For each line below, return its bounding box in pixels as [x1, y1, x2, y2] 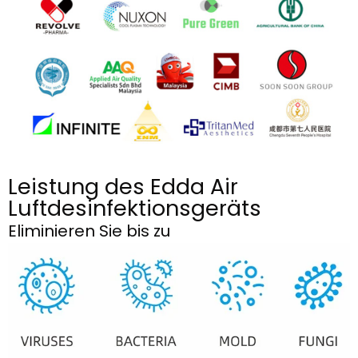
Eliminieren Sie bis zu [8, 219, 174, 242]
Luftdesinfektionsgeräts [8, 193, 261, 223]
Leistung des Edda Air [8, 171, 238, 201]
